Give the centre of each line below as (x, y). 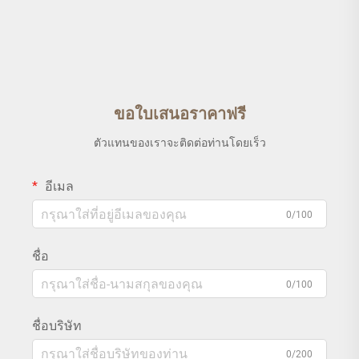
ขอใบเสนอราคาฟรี (179, 114)
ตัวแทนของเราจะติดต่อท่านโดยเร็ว (179, 143)
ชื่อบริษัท (57, 326)
